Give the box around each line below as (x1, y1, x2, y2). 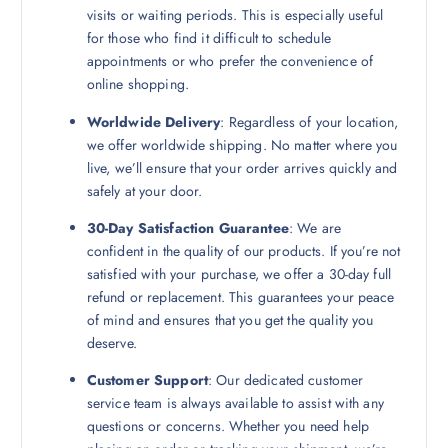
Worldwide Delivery (86, 111, 221, 132)
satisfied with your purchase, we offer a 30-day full (86, 263, 392, 284)
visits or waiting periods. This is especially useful (86, 5, 384, 26)
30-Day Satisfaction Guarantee (86, 217, 289, 238)
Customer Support (86, 369, 208, 390)
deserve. (86, 332, 137, 353)
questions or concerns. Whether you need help (86, 415, 369, 436)
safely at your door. (86, 180, 203, 201)
